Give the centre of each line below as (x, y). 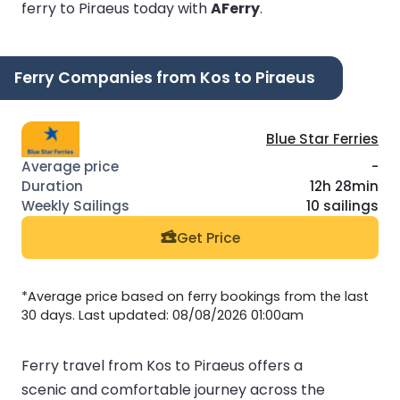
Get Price (208, 237)
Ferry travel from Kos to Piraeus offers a (162, 366)
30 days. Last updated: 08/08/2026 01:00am (162, 316)
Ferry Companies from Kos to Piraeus (165, 77)
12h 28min (344, 187)
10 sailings (342, 206)
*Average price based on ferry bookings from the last (195, 297)
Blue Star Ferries (322, 139)
